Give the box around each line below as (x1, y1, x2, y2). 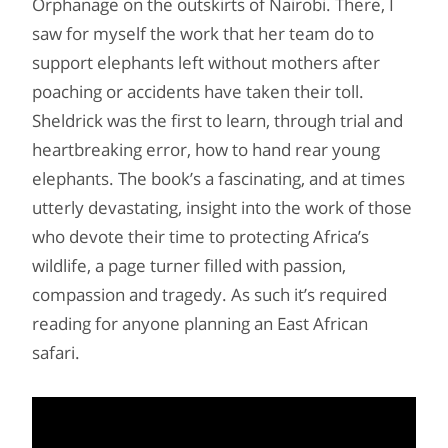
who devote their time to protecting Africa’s (32, 225, 369, 248)
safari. (32, 341, 80, 364)
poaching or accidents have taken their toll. (32, 80, 364, 103)
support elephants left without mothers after (32, 51, 380, 74)
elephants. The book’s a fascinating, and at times (32, 167, 405, 190)
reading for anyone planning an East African (32, 312, 368, 335)
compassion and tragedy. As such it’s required (32, 283, 387, 306)
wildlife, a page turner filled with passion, (32, 254, 346, 277)
